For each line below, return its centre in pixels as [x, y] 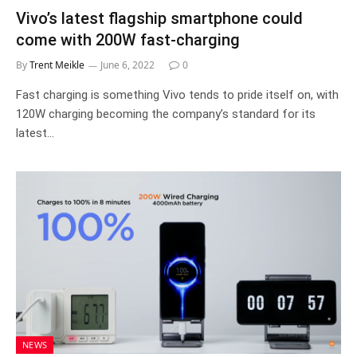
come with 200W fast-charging [128, 39]
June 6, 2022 [127, 65]
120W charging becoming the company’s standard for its [166, 114]
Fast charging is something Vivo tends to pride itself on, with [177, 94]
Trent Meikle [57, 65]
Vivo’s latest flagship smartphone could [159, 18]
